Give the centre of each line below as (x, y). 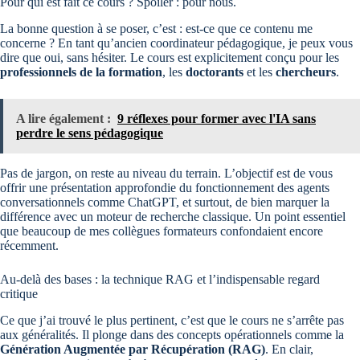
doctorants (215, 72)
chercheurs (306, 72)
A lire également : (63, 119)
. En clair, (289, 350)
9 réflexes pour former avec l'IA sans (217, 119)
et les (260, 72)
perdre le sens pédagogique (90, 133)
